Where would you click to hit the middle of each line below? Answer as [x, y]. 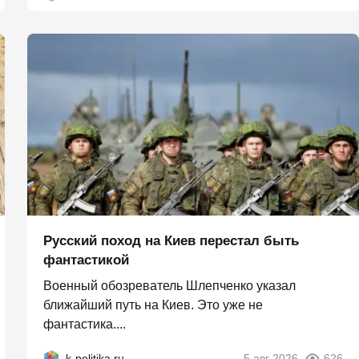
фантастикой [86, 260]
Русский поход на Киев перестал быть [171, 241]
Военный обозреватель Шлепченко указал [169, 286]
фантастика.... [85, 325]
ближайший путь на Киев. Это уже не [153, 305]
